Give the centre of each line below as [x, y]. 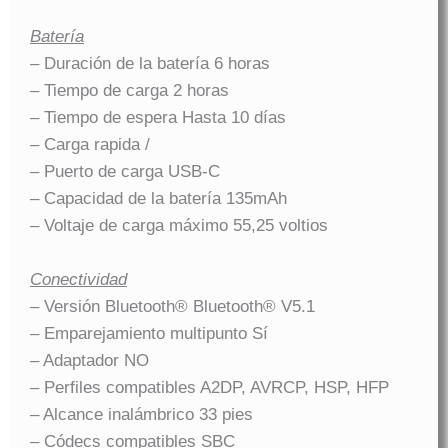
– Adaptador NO [89, 360]
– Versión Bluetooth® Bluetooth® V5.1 [172, 306]
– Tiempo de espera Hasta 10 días [158, 117]
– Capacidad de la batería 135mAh [158, 198]
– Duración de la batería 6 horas [150, 63]
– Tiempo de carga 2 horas [129, 90]
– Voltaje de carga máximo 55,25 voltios [179, 225]
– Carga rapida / [90, 144]
